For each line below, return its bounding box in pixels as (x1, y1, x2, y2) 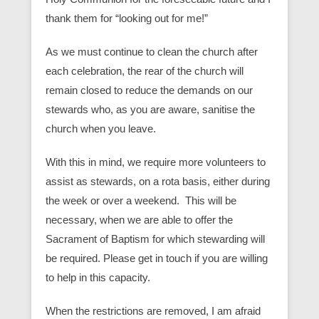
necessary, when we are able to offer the (46, 214, 233, 226)
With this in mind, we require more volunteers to (46, 156, 266, 168)
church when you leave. (46, 122, 156, 135)
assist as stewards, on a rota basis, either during (46, 175, 270, 187)
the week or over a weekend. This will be (46, 194, 236, 206)
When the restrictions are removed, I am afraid (46, 305, 261, 317)
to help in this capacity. (46, 271, 150, 283)
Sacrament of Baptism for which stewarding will (46, 233, 265, 245)
